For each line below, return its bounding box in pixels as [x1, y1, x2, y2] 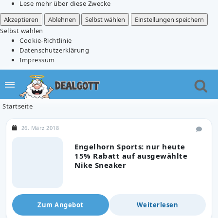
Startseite [2, 101, 33, 110]
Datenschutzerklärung [19, 45, 89, 54]
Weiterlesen [136, 200, 179, 209]
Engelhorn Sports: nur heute [74, 141, 185, 151]
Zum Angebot [37, 200, 84, 209]
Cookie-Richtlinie [19, 36, 72, 45]
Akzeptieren [4, 15, 38, 24]
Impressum [19, 55, 55, 64]
